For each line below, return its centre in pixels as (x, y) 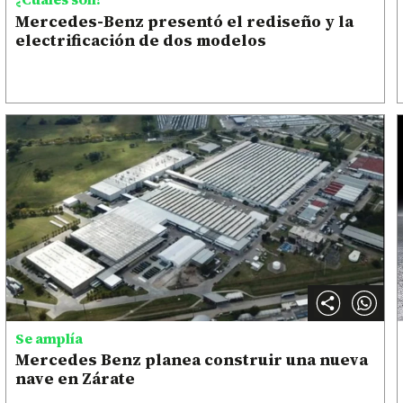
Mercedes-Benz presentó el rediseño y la (185, 21)
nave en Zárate (76, 379)
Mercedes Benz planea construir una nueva (192, 360)
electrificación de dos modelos (141, 40)
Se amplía (49, 339)
